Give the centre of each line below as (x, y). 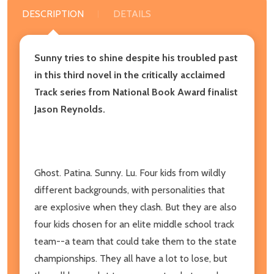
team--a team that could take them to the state (135, 241)
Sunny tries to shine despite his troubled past (136, 57)
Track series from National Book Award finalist (136, 92)
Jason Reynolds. (70, 109)
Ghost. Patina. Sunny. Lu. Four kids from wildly (130, 172)
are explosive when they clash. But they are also (135, 207)
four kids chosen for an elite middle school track (134, 224)
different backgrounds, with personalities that (130, 190)
